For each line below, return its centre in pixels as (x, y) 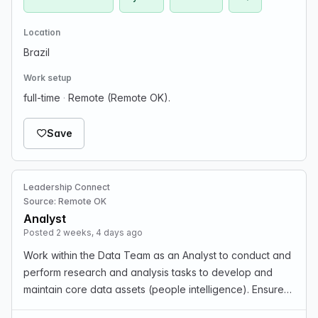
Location (42, 32)
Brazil (37, 52)
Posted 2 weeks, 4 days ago (83, 232)
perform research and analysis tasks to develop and (148, 272)
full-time (43, 98)
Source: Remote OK (65, 201)
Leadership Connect (67, 187)
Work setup (48, 78)
